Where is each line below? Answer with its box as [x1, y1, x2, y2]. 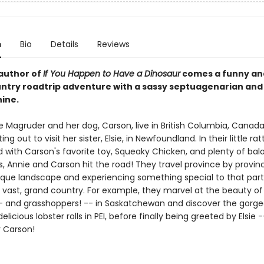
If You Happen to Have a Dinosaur [42, 68, 180, 80]
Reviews [97, 38, 130, 50]
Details [50, 38, 78, 50]
